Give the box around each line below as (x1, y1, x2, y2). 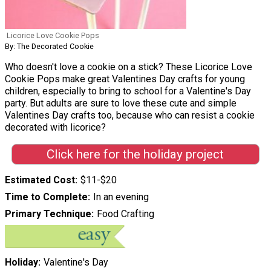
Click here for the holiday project (47, 146, 224, 162)
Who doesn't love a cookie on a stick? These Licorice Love (5, 60, 252, 73)
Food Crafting (96, 208, 154, 220)
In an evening (93, 191, 149, 203)
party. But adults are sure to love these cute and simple (5, 97, 237, 109)
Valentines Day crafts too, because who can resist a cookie (5, 109, 255, 121)
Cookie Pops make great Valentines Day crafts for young (5, 73, 245, 85)
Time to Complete (5, 191, 88, 203)
